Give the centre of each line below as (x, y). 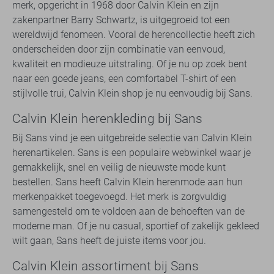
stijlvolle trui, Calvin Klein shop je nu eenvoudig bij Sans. (132, 94)
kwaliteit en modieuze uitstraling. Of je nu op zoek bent (130, 64)
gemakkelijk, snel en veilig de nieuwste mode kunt (119, 168)
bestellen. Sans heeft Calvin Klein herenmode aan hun (128, 182)
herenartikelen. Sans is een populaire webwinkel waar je (131, 153)
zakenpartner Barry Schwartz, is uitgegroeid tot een (121, 20)
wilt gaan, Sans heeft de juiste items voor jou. (109, 241)
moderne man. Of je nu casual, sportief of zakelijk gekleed (136, 226)
